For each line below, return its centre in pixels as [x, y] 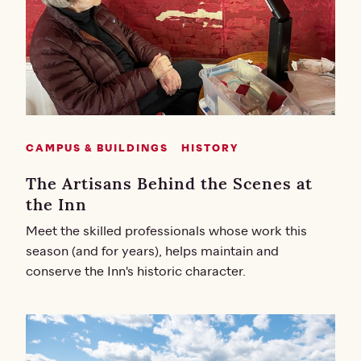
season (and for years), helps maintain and [152, 252]
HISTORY [210, 149]
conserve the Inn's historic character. [136, 272]
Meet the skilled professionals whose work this [166, 232]
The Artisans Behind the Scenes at [169, 184]
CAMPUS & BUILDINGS [97, 149]
